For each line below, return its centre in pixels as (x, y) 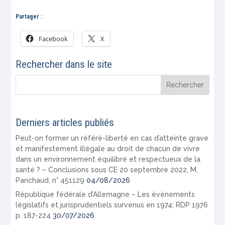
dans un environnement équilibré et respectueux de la (108, 159)
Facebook (53, 39)
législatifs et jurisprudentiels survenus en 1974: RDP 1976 (112, 205)
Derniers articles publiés (65, 122)
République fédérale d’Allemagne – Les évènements (105, 194)
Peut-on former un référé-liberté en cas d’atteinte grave (112, 138)
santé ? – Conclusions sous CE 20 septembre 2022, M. (107, 170)
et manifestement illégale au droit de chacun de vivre (108, 148)
